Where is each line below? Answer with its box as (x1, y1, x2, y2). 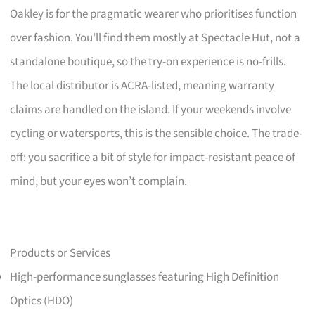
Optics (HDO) (10, 292, 74, 309)
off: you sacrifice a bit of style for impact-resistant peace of (10, 148, 296, 166)
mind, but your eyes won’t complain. (10, 172, 188, 190)
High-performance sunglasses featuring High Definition (10, 268, 280, 285)
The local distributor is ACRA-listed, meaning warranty (10, 77, 275, 94)
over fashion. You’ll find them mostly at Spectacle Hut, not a (10, 29, 301, 46)
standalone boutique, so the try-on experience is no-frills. (10, 53, 287, 70)
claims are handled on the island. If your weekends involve (10, 101, 292, 118)
